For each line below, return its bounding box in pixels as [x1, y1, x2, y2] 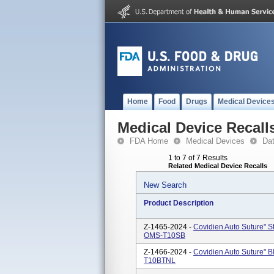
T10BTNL [144, 256, 176, 265]
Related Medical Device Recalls [168, 162, 267, 169]
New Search [144, 180, 187, 190]
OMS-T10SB [144, 231, 185, 240]
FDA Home [130, 136, 168, 146]
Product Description [144, 199, 213, 207]
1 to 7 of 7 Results [168, 154, 228, 162]
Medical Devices [186, 136, 245, 146]
